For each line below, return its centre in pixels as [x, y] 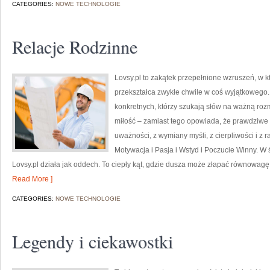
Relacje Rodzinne [75, 46]
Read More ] [32, 179]
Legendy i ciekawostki [93, 241]
